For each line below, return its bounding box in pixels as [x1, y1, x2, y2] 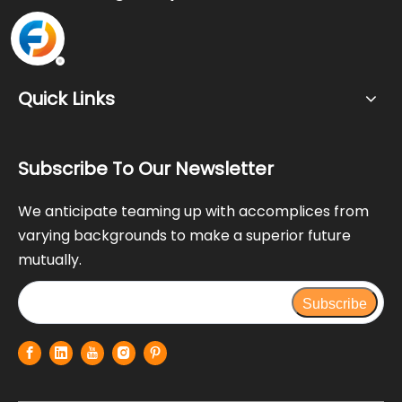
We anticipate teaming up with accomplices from [18, 200, 369, 222]
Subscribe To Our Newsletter [18, 155, 274, 181]
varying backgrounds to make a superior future [18, 224, 351, 246]
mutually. [18, 249, 82, 270]
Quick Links [18, 85, 115, 111]
